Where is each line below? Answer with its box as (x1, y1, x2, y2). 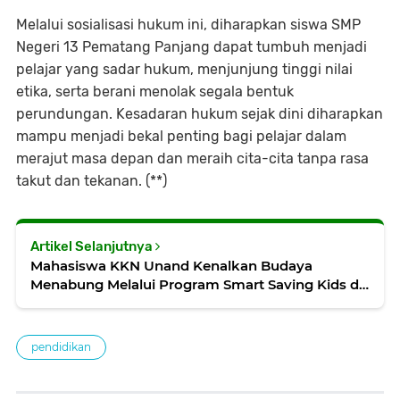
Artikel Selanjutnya (30, 237, 155, 254)
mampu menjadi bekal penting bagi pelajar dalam (16, 127, 346, 145)
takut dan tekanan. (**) (16, 171, 167, 189)
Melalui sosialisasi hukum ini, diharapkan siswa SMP (16, 15, 361, 33)
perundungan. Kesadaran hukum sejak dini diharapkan (16, 104, 383, 122)
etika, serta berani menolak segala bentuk (16, 82, 294, 100)
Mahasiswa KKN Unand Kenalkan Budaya (30, 256, 312, 274)
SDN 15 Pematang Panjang (30, 294, 212, 312)
